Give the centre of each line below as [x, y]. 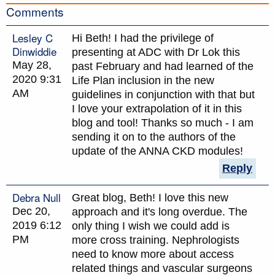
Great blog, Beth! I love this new [150, 197]
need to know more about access [153, 254]
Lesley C [33, 37]
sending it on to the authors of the [154, 137]
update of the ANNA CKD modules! [157, 151]
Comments [35, 11]
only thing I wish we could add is [151, 226]
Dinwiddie [34, 51]
